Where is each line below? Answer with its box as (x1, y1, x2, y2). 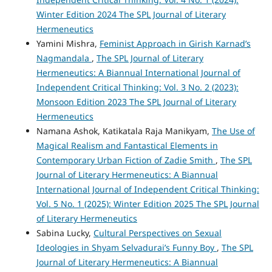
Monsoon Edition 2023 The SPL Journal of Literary (36, 96, 236, 108)
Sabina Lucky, (36, 227, 93, 239)
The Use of (211, 125, 255, 137)
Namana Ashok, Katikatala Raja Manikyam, (36, 125, 212, 137)
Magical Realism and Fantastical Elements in (36, 140, 218, 152)
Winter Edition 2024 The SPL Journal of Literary (36, 8, 226, 21)
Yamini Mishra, (36, 38, 100, 50)
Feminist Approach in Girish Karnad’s (99, 38, 251, 50)
